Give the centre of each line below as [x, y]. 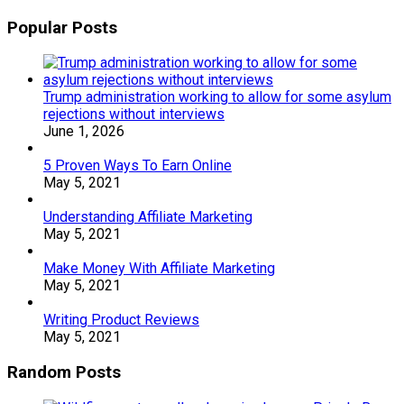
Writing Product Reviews [121, 320]
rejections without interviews [134, 115]
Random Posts [64, 372]
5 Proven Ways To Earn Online [138, 166]
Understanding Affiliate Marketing [148, 217]
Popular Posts [62, 28]
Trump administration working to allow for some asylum [217, 97]
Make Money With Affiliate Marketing [159, 269]
